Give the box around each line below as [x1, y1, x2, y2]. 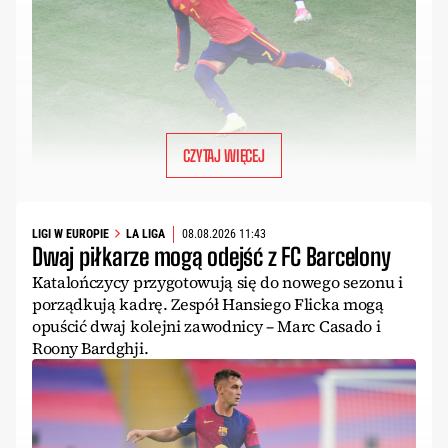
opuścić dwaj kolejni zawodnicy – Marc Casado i [32, 314, 381, 337]
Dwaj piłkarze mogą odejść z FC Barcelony [32, 241, 391, 271]
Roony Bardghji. [32, 336, 149, 359]
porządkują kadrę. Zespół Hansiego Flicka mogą [32, 292, 384, 315]
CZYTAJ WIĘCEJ [183, 145, 265, 165]
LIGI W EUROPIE [32, 227, 109, 242]
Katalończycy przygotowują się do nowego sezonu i [32, 270, 403, 293]
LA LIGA [126, 227, 165, 242]
